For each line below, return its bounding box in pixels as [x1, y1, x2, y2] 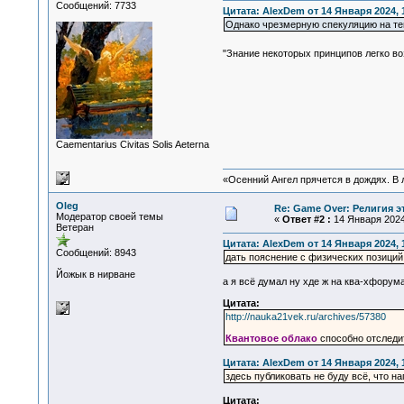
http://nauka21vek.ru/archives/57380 [225, 311, 386, 323]
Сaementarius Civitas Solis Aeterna [55, 139, 209, 150]
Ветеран [55, 222, 94, 233]
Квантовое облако [225, 333, 317, 344]
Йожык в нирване [55, 269, 135, 280]
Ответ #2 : [281, 214, 331, 225]
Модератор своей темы [55, 211, 163, 222]
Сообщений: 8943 [55, 247, 136, 258]
